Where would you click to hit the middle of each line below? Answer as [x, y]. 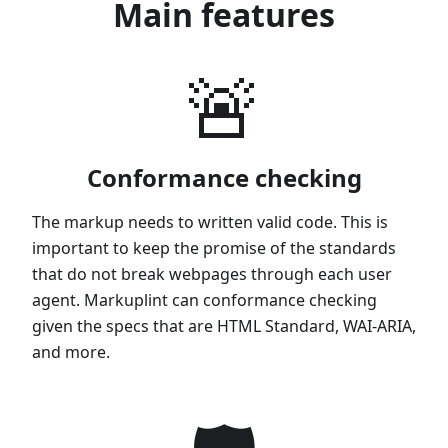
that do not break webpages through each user [212, 273]
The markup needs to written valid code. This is [210, 221]
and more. [71, 351]
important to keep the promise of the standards [214, 247]
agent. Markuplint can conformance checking [204, 299]
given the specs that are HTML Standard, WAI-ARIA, [224, 325]
